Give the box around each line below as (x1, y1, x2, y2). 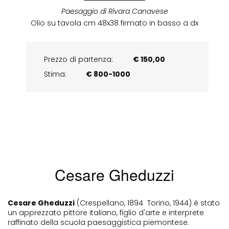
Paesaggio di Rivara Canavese (61, 6, 168, 16)
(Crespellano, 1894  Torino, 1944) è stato (75, 197, 220, 208)
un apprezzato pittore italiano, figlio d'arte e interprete (8, 207, 204, 218)
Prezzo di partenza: (43, 54, 115, 64)
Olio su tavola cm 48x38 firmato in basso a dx (31, 17, 198, 28)
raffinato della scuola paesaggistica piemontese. (8, 217, 189, 227)
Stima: (43, 68, 66, 79)
